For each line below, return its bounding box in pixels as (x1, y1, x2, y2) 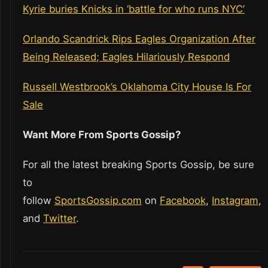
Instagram (212, 194, 258, 207)
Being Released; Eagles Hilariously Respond (23, 51, 230, 63)
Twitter (43, 212, 76, 225)
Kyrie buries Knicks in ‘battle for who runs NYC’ (23, 3, 245, 16)
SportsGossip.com (54, 194, 142, 207)
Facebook (160, 194, 206, 207)
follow (23, 194, 54, 207)
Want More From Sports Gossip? (23, 129, 183, 141)
